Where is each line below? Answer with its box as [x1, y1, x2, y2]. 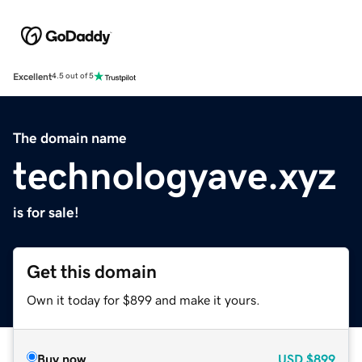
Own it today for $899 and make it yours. [27, 293, 260, 306]
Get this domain [27, 262, 157, 281]
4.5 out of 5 [52, 72, 94, 81]
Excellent [13, 71, 52, 82]
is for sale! [13, 204, 79, 220]
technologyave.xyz [13, 155, 336, 195]
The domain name [13, 130, 127, 145]
